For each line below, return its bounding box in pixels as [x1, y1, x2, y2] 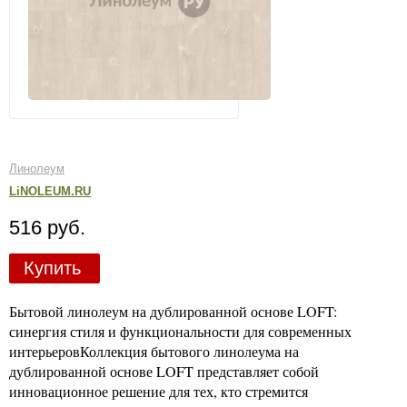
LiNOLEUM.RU [9, 184, 91, 198]
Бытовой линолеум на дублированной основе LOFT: [9, 301, 337, 321]
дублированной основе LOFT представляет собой [9, 361, 319, 381]
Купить [23, 258, 81, 278]
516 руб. [9, 216, 85, 239]
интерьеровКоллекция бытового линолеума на [9, 341, 299, 361]
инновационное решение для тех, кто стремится [9, 381, 308, 401]
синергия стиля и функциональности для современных [9, 321, 352, 341]
